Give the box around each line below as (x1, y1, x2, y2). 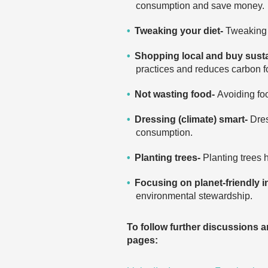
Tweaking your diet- (135, 26, 226, 36)
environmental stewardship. (136, 191, 252, 201)
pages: (127, 235, 158, 245)
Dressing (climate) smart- (135, 114, 250, 124)
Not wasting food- (135, 89, 217, 99)
